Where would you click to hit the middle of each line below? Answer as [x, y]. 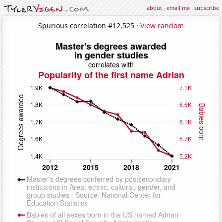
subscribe [207, 8]
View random [162, 25]
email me [178, 8]
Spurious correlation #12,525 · [89, 25]
